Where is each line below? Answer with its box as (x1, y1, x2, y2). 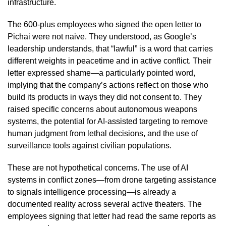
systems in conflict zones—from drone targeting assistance (8, 175, 216, 184)
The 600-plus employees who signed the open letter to (8, 20, 201, 29)
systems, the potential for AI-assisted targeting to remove (8, 117, 208, 126)
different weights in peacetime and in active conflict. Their (8, 56, 211, 65)
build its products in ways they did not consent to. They (8, 92, 202, 101)
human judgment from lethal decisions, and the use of (8, 129, 198, 138)
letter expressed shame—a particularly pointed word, (8, 68, 195, 77)
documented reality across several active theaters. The (8, 199, 202, 208)
